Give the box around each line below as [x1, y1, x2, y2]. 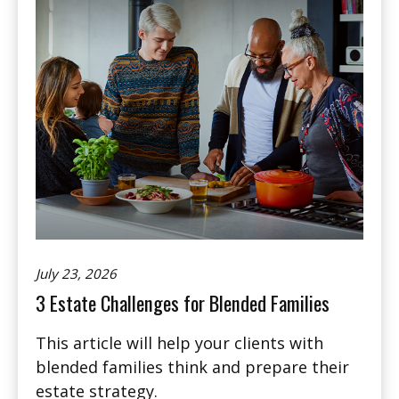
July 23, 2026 [36, 265, 117, 283]
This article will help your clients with [36, 332, 323, 354]
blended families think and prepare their [36, 356, 349, 379]
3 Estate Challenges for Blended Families [36, 288, 330, 319]
